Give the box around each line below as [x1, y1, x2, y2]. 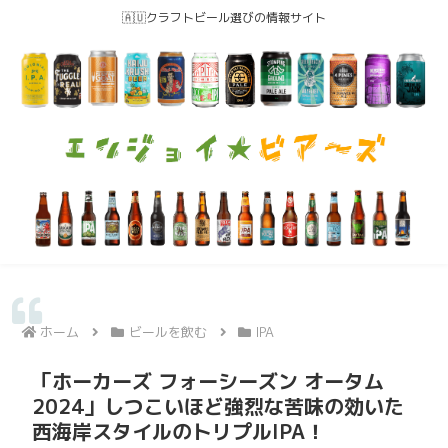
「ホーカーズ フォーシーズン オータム [32, 366, 384, 395]
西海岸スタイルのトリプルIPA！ [32, 416, 325, 445]
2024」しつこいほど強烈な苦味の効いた [32, 391, 404, 420]
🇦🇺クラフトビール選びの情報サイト [122, 9, 326, 27]
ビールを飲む [128, 322, 207, 341]
